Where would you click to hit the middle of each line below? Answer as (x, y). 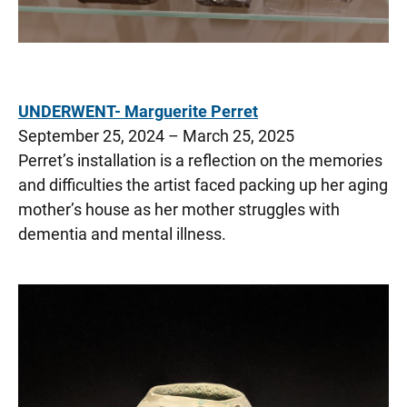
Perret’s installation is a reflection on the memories (200, 161)
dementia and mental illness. (122, 234)
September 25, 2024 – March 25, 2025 (156, 136)
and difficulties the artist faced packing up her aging (203, 185)
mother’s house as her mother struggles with (179, 210)
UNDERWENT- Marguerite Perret (138, 112)
